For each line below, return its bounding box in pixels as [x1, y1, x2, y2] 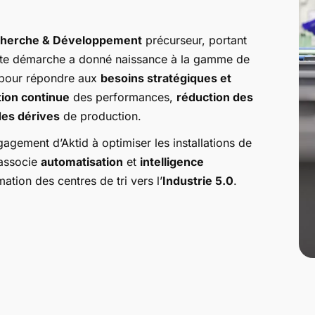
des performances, [70, 89, 177, 104]
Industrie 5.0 [162, 173, 234, 188]
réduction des [176, 89, 254, 104]
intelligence [140, 154, 205, 169]
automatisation [41, 154, 124, 169]
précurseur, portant [142, 32, 247, 47]
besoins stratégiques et [101, 70, 232, 85]
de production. [60, 108, 142, 123]
